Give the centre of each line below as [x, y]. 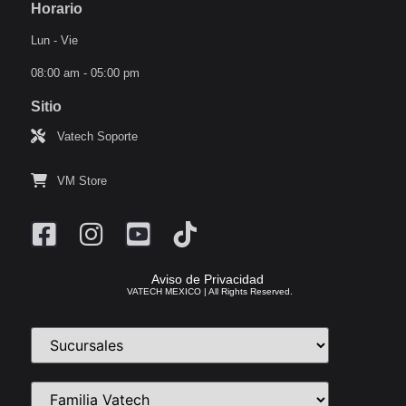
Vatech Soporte [97, 136]
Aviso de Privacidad [209, 279]
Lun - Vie [54, 40]
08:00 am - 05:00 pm [85, 72]
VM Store [82, 180]
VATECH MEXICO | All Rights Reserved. [209, 291]
